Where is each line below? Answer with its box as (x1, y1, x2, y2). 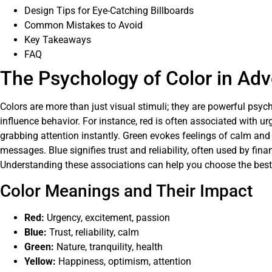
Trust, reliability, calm (47, 226, 139, 239)
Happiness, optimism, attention (56, 256, 191, 268)
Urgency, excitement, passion (44, 212, 170, 224)
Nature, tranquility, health (54, 241, 163, 253)
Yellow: (24, 256, 56, 268)
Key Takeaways (24, 33, 91, 46)
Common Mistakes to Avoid (24, 19, 143, 31)
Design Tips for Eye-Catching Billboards (24, 4, 194, 16)
